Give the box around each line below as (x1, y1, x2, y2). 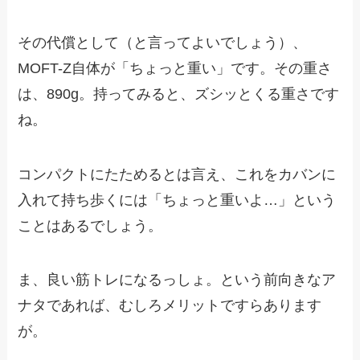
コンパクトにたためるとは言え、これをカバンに (18, 166, 337, 182)
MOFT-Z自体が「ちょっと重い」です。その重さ (18, 59, 333, 76)
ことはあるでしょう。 (18, 217, 163, 234)
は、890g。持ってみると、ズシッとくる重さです (18, 85, 340, 102)
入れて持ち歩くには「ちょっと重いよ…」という (18, 191, 337, 208)
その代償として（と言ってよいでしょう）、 (18, 34, 308, 51)
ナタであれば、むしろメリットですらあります (18, 297, 322, 314)
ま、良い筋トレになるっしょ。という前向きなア (18, 272, 337, 288)
